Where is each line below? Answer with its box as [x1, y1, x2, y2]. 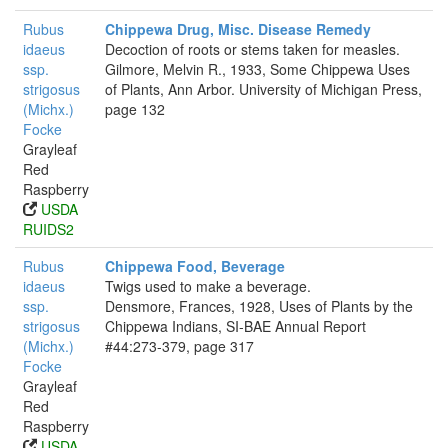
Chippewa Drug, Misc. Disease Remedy [105, 19, 371, 39]
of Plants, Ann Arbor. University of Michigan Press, [105, 79, 422, 99]
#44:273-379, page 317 [105, 336, 254, 356]
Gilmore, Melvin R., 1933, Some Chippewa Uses [105, 59, 410, 79]
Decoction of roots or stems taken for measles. [105, 39, 400, 59]
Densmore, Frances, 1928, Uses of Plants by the [105, 296, 413, 316]
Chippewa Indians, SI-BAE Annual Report [105, 316, 366, 336]
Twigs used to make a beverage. [105, 276, 311, 296]
